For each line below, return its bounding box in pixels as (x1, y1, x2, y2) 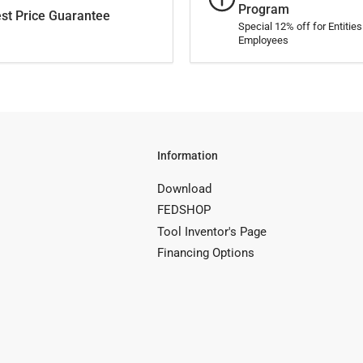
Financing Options (157, 246, 254, 261)
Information (157, 148, 218, 162)
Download (157, 181, 211, 196)
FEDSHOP (157, 203, 211, 218)
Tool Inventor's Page (157, 224, 267, 239)
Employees (238, 33, 288, 46)
